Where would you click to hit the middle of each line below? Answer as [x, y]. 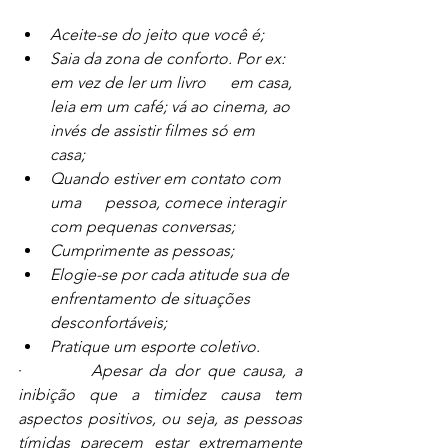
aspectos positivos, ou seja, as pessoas [160, 419]
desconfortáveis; [108, 323]
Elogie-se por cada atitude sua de [171, 275]
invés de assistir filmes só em [164, 131]
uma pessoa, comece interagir [169, 203]
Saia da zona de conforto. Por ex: [169, 59]
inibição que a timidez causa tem [160, 395]
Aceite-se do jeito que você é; [157, 35]
